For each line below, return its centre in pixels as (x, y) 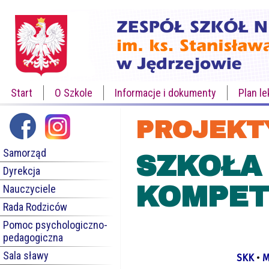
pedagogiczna (33, 237)
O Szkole (74, 93)
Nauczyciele (29, 189)
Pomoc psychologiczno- (55, 225)
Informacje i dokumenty (165, 93)
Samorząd (25, 153)
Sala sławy (26, 255)
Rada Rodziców (35, 207)
